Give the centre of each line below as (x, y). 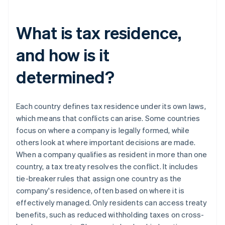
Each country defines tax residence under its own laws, (111, 106)
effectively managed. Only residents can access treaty (112, 203)
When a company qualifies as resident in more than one (112, 154)
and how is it (63, 55)
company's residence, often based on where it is (100, 191)
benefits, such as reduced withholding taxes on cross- (110, 215)
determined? (65, 77)
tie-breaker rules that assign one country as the (99, 179)
